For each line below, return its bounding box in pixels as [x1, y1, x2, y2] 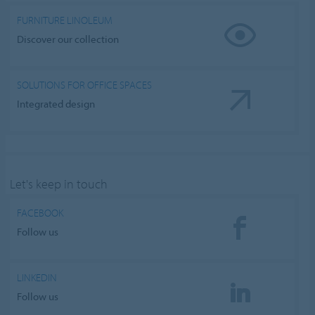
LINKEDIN [17, 270, 58, 284]
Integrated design [17, 97, 96, 111]
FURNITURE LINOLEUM [17, 13, 113, 27]
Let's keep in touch [10, 175, 108, 192]
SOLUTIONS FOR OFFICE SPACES [17, 77, 153, 91]
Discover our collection [17, 32, 120, 46]
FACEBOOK [17, 205, 64, 219]
